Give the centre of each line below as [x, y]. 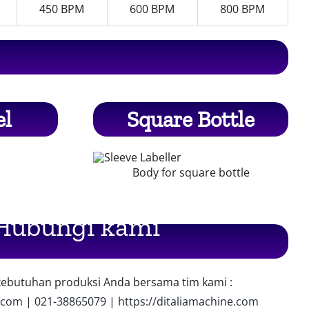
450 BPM [62, 9]
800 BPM [243, 9]
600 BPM [152, 9]
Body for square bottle [191, 172]
